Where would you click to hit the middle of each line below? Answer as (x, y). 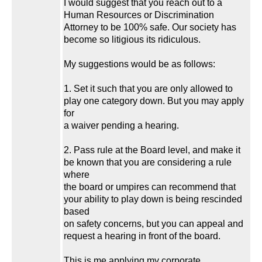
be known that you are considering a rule (148, 163)
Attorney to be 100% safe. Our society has (150, 27)
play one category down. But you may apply (154, 101)
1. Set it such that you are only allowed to (148, 89)
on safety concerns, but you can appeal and (154, 224)
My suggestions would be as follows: (139, 64)
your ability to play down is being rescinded (153, 199)
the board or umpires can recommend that (150, 187)
